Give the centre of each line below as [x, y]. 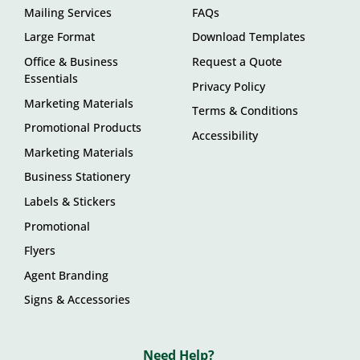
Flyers [40, 251]
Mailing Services [68, 12]
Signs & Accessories [77, 300]
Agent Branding [66, 275]
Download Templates [249, 37]
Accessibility [225, 135]
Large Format [59, 37]
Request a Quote [237, 62]
